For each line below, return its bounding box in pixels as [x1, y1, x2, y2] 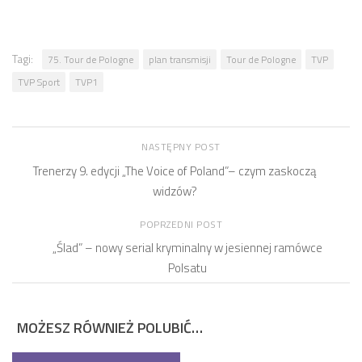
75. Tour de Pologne [48, 52, 133, 67]
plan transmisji [149, 52, 211, 67]
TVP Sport [18, 74, 60, 90]
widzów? [152, 181, 197, 200]
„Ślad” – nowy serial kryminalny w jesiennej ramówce [53, 238, 322, 258]
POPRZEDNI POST [140, 216, 222, 232]
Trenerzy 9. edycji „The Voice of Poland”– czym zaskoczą [33, 161, 316, 180]
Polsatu [168, 259, 207, 278]
